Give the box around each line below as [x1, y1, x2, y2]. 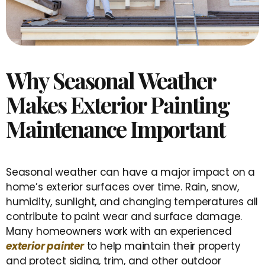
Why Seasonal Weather [6, 65, 215, 96]
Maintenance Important [6, 114, 225, 144]
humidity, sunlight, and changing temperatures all [6, 195, 258, 209]
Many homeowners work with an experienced [6, 224, 232, 239]
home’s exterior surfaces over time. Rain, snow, [6, 180, 239, 195]
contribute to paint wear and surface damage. [6, 209, 243, 224]
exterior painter [6, 239, 84, 254]
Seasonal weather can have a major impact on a [6, 165, 255, 180]
